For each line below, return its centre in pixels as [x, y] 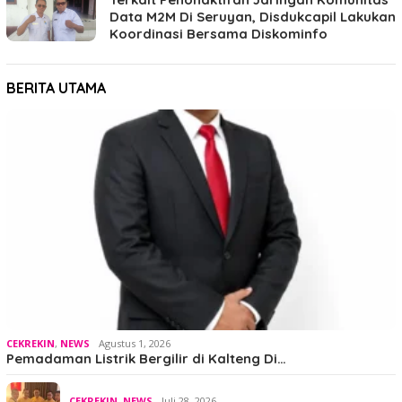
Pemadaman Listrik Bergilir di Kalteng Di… [146, 358]
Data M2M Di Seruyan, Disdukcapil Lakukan [253, 16]
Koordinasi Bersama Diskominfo [218, 33]
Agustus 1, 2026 [135, 343]
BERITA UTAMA [56, 87]
